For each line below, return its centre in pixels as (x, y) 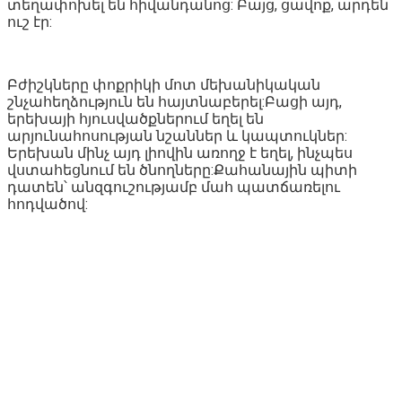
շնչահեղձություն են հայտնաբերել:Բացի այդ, (175, 101)
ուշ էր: (30, 22)
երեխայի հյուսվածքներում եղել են (135, 118)
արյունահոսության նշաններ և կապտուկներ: (177, 135)
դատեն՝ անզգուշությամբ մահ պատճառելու (174, 187)
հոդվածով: (48, 204)
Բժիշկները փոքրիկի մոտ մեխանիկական (164, 84)
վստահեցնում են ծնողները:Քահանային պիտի (182, 170)
